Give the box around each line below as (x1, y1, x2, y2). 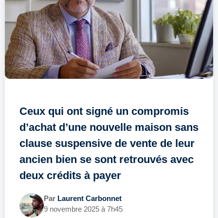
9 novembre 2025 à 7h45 (44, 204, 123, 213)
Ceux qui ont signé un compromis (19, 105, 189, 117)
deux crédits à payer (19, 169, 121, 182)
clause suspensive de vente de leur (19, 137, 195, 149)
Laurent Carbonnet (57, 194, 122, 202)
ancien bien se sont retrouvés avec (19, 153, 194, 165)
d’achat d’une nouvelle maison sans (19, 121, 199, 133)
